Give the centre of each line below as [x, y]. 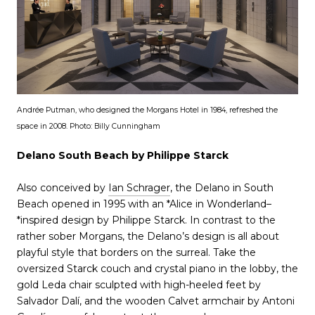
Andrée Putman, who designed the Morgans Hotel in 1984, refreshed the [147, 110]
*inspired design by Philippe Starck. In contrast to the [146, 220]
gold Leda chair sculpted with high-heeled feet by [139, 285]
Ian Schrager [139, 188]
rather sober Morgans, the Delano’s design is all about [148, 237]
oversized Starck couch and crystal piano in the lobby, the [157, 269]
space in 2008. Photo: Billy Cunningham [90, 126]
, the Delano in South [222, 188]
